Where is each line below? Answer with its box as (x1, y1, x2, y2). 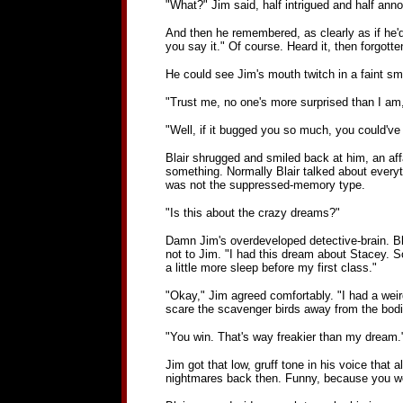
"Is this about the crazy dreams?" (165, 206, 340, 219)
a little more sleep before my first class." (165, 261, 377, 274)
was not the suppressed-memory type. (165, 178, 365, 192)
